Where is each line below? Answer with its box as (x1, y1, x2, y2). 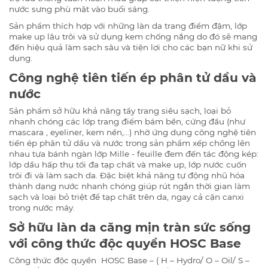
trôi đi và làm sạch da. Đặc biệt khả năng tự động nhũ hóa (9, 170, 245, 181)
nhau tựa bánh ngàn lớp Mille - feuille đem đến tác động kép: (9, 149, 258, 159)
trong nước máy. (9, 203, 75, 213)
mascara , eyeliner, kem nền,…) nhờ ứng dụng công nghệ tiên (9, 127, 256, 138)
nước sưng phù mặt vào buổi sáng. (9, 4, 150, 14)
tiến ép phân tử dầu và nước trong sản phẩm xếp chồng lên (9, 138, 250, 148)
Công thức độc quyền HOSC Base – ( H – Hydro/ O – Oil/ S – (9, 255, 249, 266)
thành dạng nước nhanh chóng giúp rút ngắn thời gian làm (9, 181, 250, 191)
